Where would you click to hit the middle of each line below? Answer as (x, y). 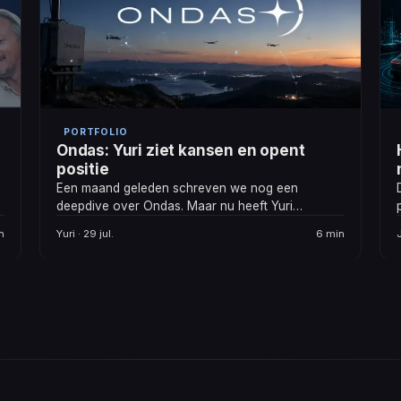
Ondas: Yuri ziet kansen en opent (181, 151)
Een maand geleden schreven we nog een (177, 188)
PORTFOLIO (96, 132)
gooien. (78, 242)
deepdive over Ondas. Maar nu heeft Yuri (175, 206)
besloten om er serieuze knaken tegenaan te (184, 224)
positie (83, 170)
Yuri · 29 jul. (85, 234)
